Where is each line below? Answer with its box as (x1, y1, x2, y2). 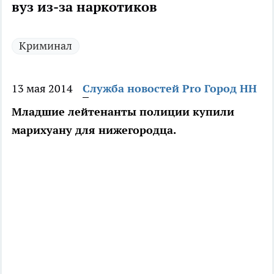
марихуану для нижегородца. (12, 123, 176, 138)
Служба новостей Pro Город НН (83, 81, 257, 96)
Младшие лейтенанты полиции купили (12, 105, 234, 119)
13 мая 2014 (12, 81, 73, 96)
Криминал (19, 39, 72, 53)
